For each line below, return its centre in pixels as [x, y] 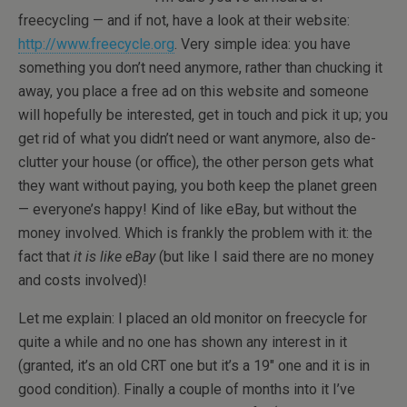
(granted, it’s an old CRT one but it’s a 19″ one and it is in [194, 366]
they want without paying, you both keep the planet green [198, 186]
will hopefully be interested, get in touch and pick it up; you [203, 115]
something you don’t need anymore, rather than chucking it [200, 68]
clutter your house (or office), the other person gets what [196, 162]
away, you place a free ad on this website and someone [194, 91]
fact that [46, 257]
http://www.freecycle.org [96, 44]
